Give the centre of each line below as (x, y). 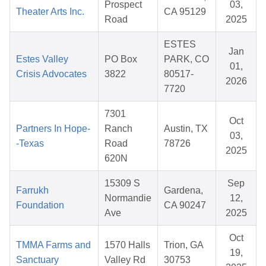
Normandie (128, 198)
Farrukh (32, 191)
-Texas (30, 144)
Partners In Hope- (53, 129)
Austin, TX (186, 129)
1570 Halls (127, 245)
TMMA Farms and (53, 245)
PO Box (121, 59)
